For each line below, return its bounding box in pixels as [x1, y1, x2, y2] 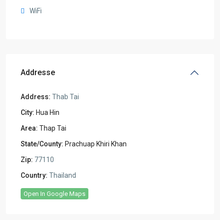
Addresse [21, 67, 55, 77]
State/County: [21, 139, 63, 148]
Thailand [48, 171, 76, 179]
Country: [21, 171, 48, 179]
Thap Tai [39, 124, 66, 132]
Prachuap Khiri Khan [65, 139, 127, 148]
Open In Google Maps [24, 190, 85, 197]
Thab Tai [51, 92, 79, 101]
